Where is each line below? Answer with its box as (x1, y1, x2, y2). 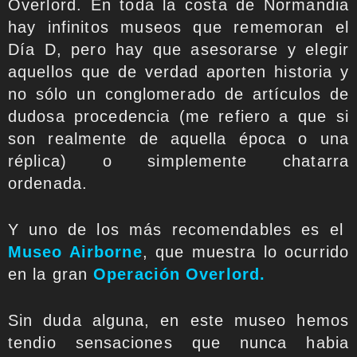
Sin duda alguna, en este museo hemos (8, 311, 349, 329)
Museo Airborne (8, 242, 143, 261)
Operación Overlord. (93, 265, 266, 283)
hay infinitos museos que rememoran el (8, 18, 349, 36)
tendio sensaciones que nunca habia (8, 333, 349, 351)
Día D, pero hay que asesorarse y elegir (8, 40, 349, 58)
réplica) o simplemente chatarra (8, 151, 349, 170)
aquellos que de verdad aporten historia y (8, 62, 349, 80)
